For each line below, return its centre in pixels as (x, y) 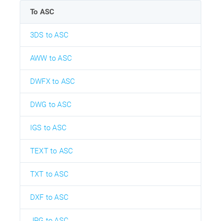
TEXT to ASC (52, 151)
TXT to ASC (49, 174)
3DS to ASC (49, 35)
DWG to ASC (51, 105)
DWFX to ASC (53, 82)
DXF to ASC (49, 198)
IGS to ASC (48, 128)
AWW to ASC (51, 58)
